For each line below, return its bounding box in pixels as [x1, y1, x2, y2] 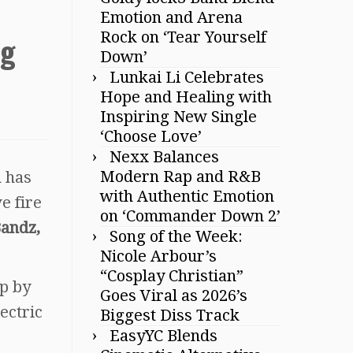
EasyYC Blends [110, 325, 217, 345]
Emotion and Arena [100, 7, 243, 27]
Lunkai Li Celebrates [110, 67, 264, 87]
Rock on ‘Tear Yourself [100, 27, 266, 46]
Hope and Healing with [100, 87, 272, 106]
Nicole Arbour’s [100, 246, 217, 266]
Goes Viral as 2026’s [100, 285, 247, 305]
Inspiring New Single [100, 106, 257, 126]
